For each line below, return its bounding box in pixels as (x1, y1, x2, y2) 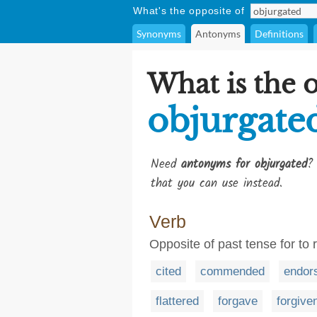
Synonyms (137, 28, 181, 40)
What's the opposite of (133, 5, 245, 16)
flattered (156, 294, 199, 308)
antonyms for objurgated (181, 155, 307, 174)
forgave (218, 294, 258, 308)
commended (200, 265, 265, 278)
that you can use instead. (151, 174, 282, 193)
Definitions (255, 28, 304, 40)
